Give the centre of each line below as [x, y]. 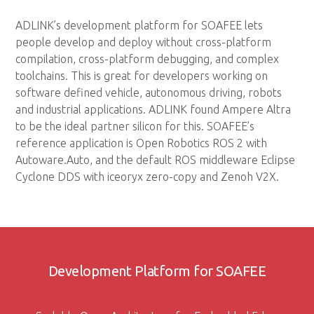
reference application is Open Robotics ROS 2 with [142, 143]
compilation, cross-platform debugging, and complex [148, 59]
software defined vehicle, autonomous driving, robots [149, 92]
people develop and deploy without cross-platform [144, 42]
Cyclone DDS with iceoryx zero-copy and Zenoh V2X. [148, 176]
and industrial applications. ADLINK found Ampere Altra [153, 109]
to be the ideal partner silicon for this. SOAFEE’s [135, 126]
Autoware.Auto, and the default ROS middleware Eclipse [156, 159]
